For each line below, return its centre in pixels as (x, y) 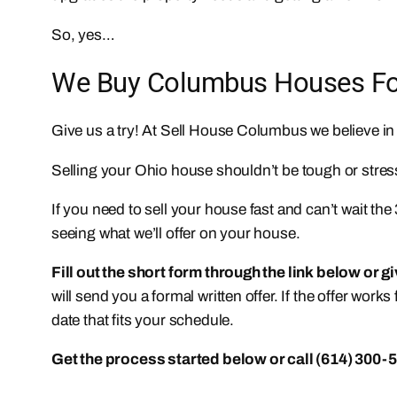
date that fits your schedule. (143, 321)
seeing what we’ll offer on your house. (176, 233)
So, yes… (83, 35)
